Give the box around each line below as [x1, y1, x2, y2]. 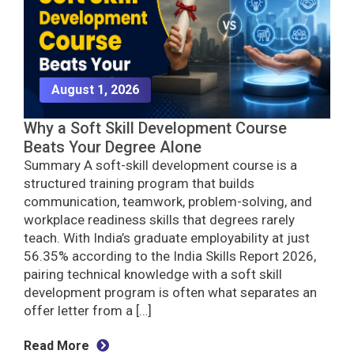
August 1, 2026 [51, 82, 139, 98]
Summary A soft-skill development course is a [24, 157, 297, 174]
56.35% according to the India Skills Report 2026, [24, 248, 316, 265]
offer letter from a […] [24, 303, 152, 319]
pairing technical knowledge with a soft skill [24, 266, 282, 283]
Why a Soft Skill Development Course [24, 119, 287, 138]
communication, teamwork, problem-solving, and [24, 194, 312, 210]
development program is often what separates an [24, 284, 317, 301]
